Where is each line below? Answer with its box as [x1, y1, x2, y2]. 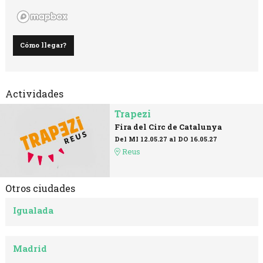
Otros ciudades [5, 181, 75, 194]
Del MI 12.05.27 [114, 134, 167, 143]
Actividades [5, 87, 63, 100]
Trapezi [114, 107, 151, 120]
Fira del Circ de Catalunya [114, 122, 222, 132]
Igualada [13, 204, 54, 217]
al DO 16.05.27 [167, 134, 217, 143]
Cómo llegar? [20, 41, 67, 50]
